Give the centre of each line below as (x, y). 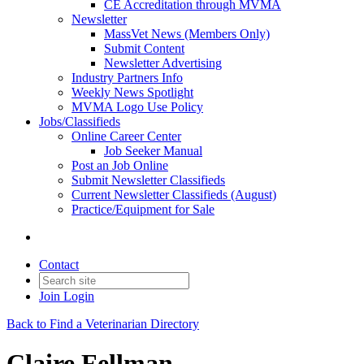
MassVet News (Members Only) (187, 34)
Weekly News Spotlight (132, 92)
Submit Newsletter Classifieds (148, 180)
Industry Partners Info (127, 78)
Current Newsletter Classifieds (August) (174, 195)
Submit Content (144, 48)
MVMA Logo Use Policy (137, 107)
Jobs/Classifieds (80, 121)
